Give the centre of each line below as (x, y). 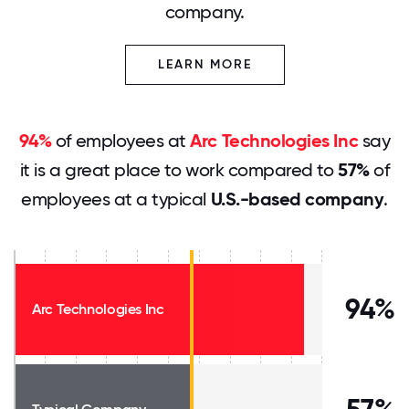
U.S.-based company (297, 199)
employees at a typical (116, 199)
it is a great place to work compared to (178, 170)
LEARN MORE (204, 64)
